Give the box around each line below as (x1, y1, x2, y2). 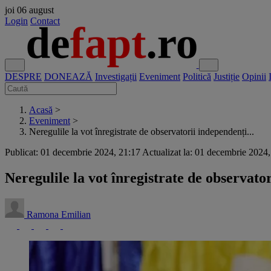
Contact (30, 16, 60, 26)
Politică (183, 71, 211, 82)
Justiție (214, 71, 240, 82)
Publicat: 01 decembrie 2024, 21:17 (5, 147, 140, 157)
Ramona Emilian (27, 209, 91, 220)
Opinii (242, 71, 266, 82)
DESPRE (5, 71, 42, 82)
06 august (17, 5, 54, 15)
